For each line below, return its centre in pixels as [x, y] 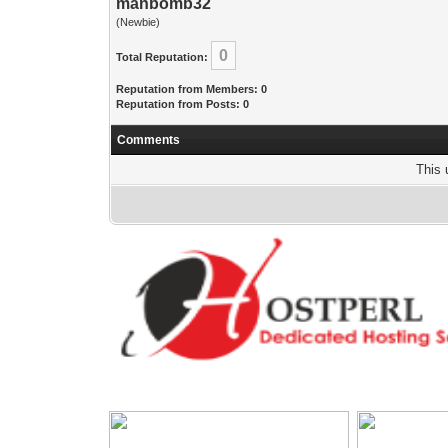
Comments [149, 140]
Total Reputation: [162, 57]
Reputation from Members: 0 [192, 89]
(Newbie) [138, 22]
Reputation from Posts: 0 [183, 104]
